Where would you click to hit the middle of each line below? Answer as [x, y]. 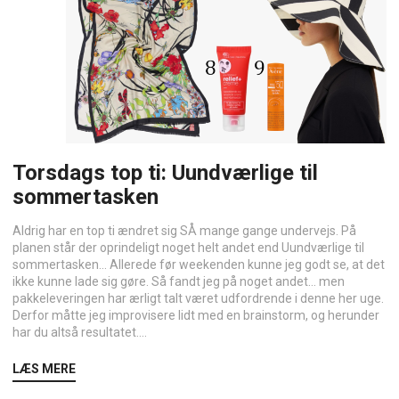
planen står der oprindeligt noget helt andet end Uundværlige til [188, 248]
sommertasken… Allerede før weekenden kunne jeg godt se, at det [199, 265]
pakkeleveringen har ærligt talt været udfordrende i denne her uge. [198, 298]
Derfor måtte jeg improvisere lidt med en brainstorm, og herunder [196, 315]
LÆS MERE [44, 369]
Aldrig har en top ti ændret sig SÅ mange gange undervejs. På [184, 231]
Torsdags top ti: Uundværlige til [165, 173]
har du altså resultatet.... [80, 332]
